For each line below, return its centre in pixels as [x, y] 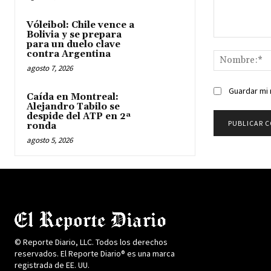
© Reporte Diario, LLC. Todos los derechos [91, 242]
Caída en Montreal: [73, 97]
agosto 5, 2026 [50, 140]
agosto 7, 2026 [50, 68]
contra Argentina [69, 54]
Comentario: [237, 43]
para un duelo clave [73, 44]
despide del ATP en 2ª [79, 116]
